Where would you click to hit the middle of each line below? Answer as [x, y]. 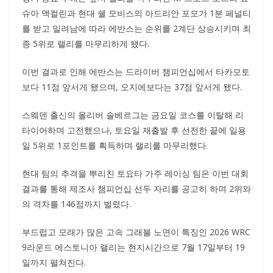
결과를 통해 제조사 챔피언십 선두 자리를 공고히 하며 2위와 [136, 189]
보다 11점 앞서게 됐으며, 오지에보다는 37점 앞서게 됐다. [132, 87]
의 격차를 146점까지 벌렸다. [76, 204]
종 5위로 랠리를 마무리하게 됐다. [86, 44]
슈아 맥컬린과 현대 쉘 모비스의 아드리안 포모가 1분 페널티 [136, 13]
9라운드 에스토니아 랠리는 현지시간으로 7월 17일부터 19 [133, 247]
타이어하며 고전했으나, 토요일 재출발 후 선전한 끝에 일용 [134, 130]
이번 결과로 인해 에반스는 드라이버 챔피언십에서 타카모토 [136, 72]
